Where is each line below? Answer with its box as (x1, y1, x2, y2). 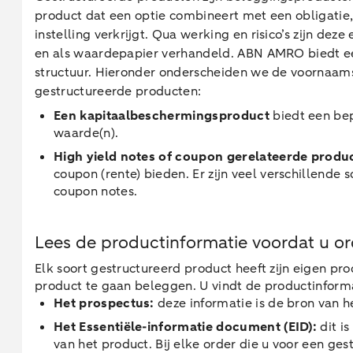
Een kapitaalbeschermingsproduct (54, 107, 269, 124)
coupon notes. (54, 183, 138, 200)
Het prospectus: (54, 295, 154, 312)
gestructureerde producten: (35, 83, 202, 100)
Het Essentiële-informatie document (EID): (54, 318, 318, 336)
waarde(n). (54, 124, 122, 142)
